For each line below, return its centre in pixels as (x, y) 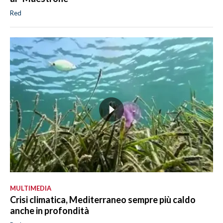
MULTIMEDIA (31, 188)
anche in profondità (50, 210)
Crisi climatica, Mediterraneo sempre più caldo (103, 199)
